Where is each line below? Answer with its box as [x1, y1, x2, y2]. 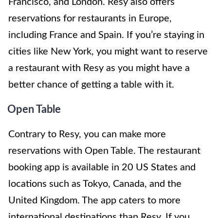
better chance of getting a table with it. [8, 80, 174, 90]
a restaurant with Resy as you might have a [8, 63, 190, 73]
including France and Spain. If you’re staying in [8, 30, 204, 40]
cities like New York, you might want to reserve [8, 47, 208, 57]
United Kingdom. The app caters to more [8, 196, 181, 206]
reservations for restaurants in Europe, [8, 14, 172, 24]
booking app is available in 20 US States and [8, 163, 196, 173]
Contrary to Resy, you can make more [8, 129, 166, 140]
